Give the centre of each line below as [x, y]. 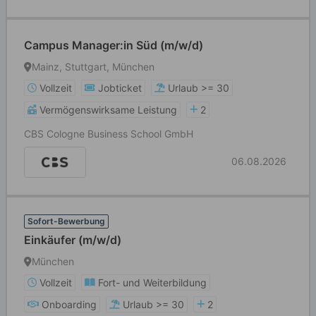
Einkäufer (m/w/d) [73, 240]
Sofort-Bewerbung [66, 221]
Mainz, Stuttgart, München [93, 67]
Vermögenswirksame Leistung [108, 110]
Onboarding [69, 304]
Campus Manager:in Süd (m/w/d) [114, 45]
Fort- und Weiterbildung [152, 282]
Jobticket [120, 88]
